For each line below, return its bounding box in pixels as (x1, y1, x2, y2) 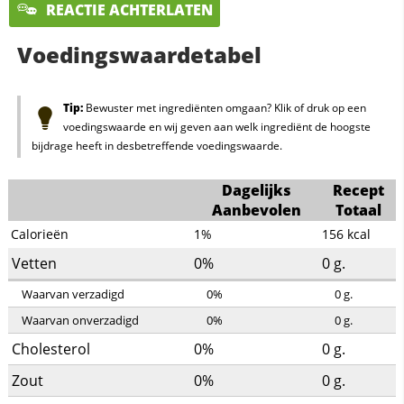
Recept (332, 180, 384, 201)
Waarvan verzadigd (21, 286, 124, 303)
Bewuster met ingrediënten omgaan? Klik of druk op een (82, 100, 366, 116)
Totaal (335, 200, 381, 221)
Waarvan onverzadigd (21, 312, 139, 329)
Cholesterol (11, 339, 90, 360)
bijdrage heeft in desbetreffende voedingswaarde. (31, 138, 282, 154)
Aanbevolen (212, 200, 302, 221)
